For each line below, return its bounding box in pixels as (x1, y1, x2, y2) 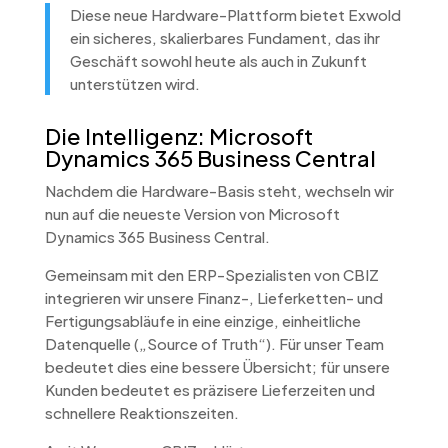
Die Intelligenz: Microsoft (44, 121, 313, 150)
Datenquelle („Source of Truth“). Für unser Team (44, 333, 384, 353)
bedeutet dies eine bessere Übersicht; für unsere (44, 356, 390, 376)
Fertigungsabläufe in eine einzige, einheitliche (44, 310, 361, 330)
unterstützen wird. (69, 73, 200, 93)
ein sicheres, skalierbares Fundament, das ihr (69, 27, 380, 47)
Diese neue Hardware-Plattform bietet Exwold (69, 4, 401, 24)
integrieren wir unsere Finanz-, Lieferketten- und (44, 287, 383, 307)
